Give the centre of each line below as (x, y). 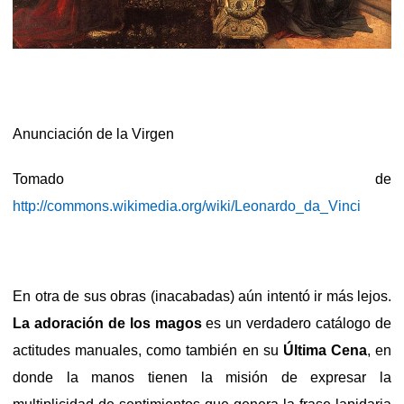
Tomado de (202, 179)
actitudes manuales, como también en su (148, 350)
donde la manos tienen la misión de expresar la (202, 377)
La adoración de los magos (107, 323)
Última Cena (325, 350)
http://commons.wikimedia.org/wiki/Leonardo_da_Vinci (187, 206)
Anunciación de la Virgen (93, 133)
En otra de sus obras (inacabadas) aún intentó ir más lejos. (202, 296)
